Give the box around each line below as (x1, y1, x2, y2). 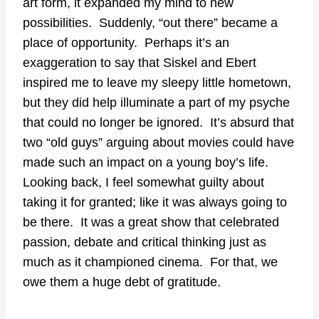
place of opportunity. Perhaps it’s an (23, 35, 229, 50)
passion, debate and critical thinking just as (23, 234, 266, 249)
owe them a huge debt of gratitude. (23, 274, 221, 289)
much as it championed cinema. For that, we (23, 254, 278, 269)
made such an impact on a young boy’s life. (23, 155, 272, 169)
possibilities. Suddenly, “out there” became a (23, 15, 278, 30)
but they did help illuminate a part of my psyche (23, 95, 290, 110)
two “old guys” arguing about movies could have (23, 135, 294, 150)
